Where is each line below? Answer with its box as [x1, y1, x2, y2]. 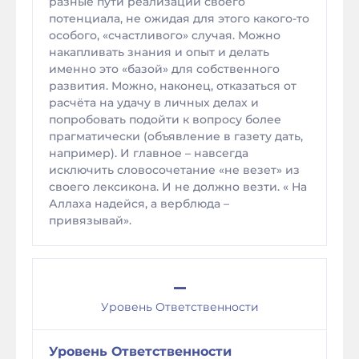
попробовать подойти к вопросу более [49, 112, 281, 127]
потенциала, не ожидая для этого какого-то [49, 11, 309, 26]
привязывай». [49, 213, 131, 228]
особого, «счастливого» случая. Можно [49, 28, 280, 42]
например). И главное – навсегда [49, 146, 248, 160]
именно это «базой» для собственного [49, 62, 280, 76]
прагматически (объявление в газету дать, [49, 129, 303, 143]
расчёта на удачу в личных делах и [49, 95, 259, 110]
